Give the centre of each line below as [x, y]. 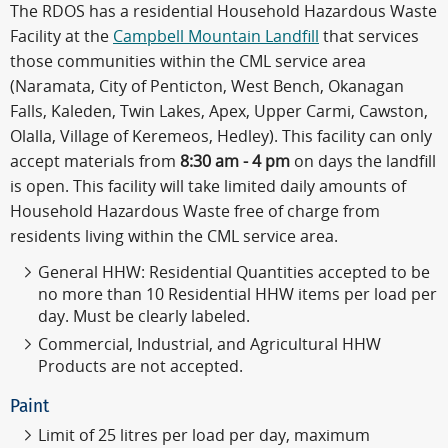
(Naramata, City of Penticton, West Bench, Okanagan [207, 86]
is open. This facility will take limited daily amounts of [208, 186]
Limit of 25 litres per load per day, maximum [204, 435]
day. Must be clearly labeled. [144, 316]
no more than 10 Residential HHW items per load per [237, 294]
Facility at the [61, 36]
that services [369, 36]
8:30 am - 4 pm [235, 161]
